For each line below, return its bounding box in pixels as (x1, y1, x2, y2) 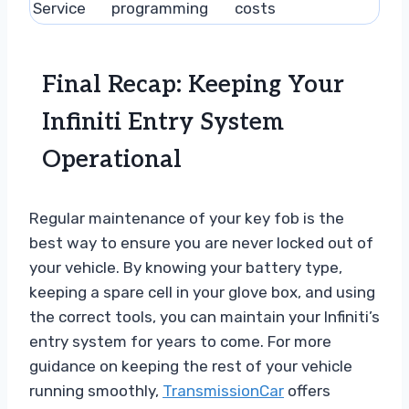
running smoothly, (29, 381, 163, 400)
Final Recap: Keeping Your (42, 69, 344, 100)
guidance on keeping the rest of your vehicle (29, 356, 352, 375)
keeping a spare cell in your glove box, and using (29, 282, 375, 301)
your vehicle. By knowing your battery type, (29, 257, 342, 277)
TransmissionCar (163, 381, 284, 400)
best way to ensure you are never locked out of (29, 233, 373, 252)
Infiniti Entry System (42, 107, 284, 137)
